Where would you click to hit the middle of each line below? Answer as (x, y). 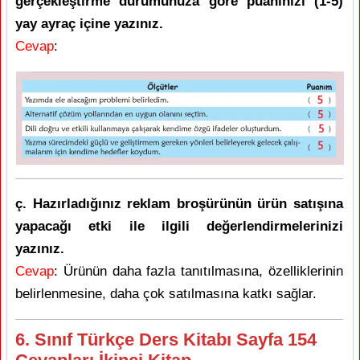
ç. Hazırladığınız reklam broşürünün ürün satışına (179, 203)
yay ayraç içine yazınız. (89, 24)
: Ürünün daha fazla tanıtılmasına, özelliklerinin (198, 271)
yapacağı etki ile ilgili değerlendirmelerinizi (179, 226)
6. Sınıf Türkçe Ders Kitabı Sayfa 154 (166, 339)
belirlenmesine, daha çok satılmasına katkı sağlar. (166, 293)
